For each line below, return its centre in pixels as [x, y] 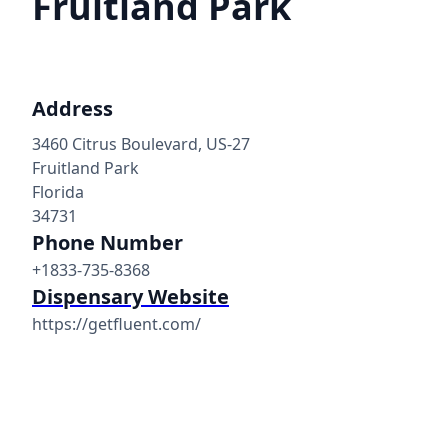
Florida [58, 192]
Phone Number [107, 242]
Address [72, 108]
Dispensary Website [130, 296]
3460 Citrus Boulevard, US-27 [141, 144]
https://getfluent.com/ [116, 324]
